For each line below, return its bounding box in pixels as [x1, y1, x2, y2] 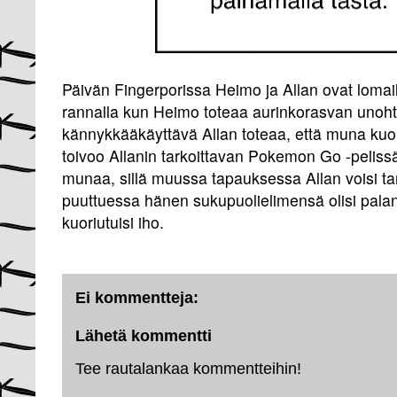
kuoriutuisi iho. [62, 211, 164, 233]
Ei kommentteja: [75, 288, 198, 307]
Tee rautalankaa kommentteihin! [75, 360, 301, 378]
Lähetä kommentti [75, 327, 212, 345]
